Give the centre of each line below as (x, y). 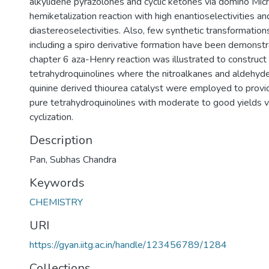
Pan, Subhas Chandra (73, 160)
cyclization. (51, 117)
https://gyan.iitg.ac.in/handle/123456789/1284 (128, 245)
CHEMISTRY (56, 202)
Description (61, 140)
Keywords (57, 183)
